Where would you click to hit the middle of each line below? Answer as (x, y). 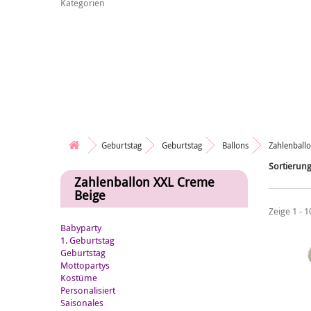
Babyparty (81, 228)
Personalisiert (88, 290)
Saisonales (82, 303)
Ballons (235, 145)
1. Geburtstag (87, 240)
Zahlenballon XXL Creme (144, 182)
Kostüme (79, 278)
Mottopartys (85, 265)
